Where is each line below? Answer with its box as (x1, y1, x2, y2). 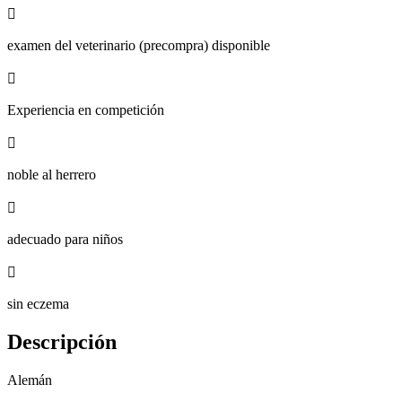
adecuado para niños (7, 231, 123, 247)
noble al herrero (7, 166, 96, 182)
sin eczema (7, 295, 69, 311)
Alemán (7, 371, 52, 388)
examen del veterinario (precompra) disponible (7, 37, 270, 53)
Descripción (7, 329, 117, 354)
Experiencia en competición (7, 101, 164, 118)
